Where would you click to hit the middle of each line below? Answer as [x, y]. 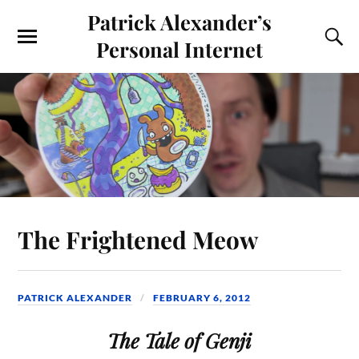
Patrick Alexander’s [179, 22]
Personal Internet [179, 49]
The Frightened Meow [138, 239]
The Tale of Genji [179, 341]
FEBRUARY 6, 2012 [202, 297]
